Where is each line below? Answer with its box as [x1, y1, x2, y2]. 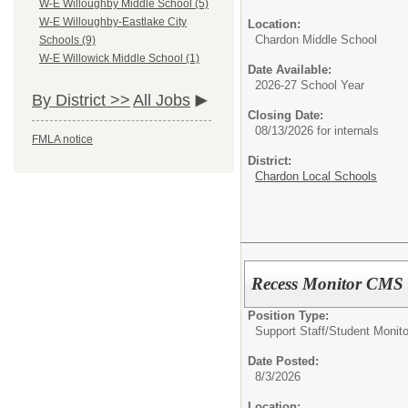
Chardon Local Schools [255, 168, 377, 183]
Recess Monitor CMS [251, 274, 404, 294]
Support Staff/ [255, 324, 329, 339]
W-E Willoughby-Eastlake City [39, 15, 187, 29]
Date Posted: [248, 354, 319, 369]
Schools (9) [39, 34, 96, 47]
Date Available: [248, 62, 331, 76]
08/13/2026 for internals [255, 123, 379, 138]
